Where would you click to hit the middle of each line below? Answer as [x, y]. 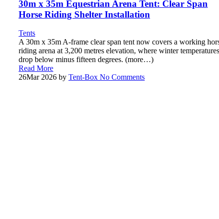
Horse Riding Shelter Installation [84, 14]
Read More [36, 68]
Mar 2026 [42, 77]
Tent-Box [83, 77]
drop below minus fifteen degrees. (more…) [86, 60]
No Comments [121, 77]
